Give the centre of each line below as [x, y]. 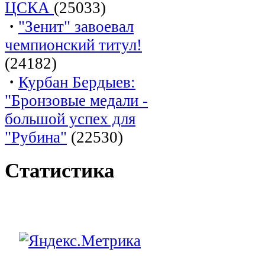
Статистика [60, 171]
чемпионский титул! [73, 45]
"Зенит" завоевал [76, 26]
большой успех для [70, 119]
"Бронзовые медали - [76, 100]
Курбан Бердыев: [77, 82]
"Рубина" [36, 137]
